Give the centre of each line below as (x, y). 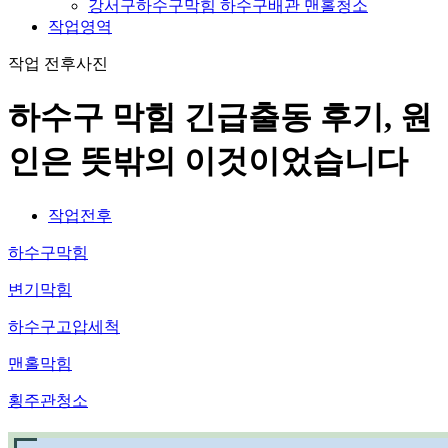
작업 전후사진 (58, 63)
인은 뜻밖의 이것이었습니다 (208, 161)
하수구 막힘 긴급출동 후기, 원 (220, 117)
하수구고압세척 (64, 326)
